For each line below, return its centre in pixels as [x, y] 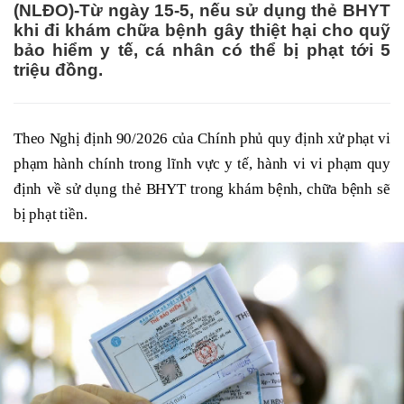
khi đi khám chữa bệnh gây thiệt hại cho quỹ [202, 30]
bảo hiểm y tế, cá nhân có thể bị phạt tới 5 [202, 50]
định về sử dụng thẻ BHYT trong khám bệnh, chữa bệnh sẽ [202, 188]
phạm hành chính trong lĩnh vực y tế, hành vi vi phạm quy [202, 163]
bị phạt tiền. [50, 214]
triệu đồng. [58, 69]
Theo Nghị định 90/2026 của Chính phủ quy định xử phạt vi [202, 138]
